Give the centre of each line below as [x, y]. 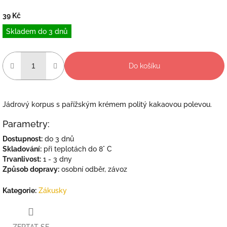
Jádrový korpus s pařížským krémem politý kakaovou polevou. [107, 104]
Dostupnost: [23, 139]
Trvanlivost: [22, 159]
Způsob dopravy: [31, 169]
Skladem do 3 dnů [37, 31]
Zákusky [53, 190]
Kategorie [19, 190]
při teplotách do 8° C [77, 149]
